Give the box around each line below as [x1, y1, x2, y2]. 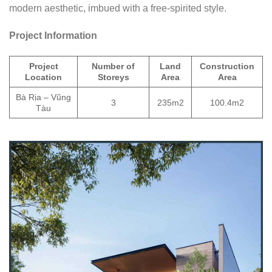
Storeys [97, 72, 129, 83]
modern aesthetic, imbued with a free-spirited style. [9, 2, 226, 13]
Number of [92, 61, 135, 72]
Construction [200, 61, 254, 72]
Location [25, 72, 62, 83]
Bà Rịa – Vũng [16, 92, 71, 103]
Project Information [9, 30, 97, 41]
